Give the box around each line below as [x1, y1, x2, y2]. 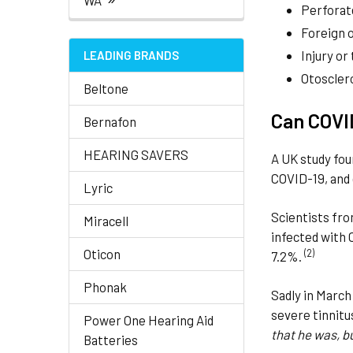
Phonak [84, 279, 127, 295]
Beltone [84, 80, 128, 96]
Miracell [84, 213, 128, 229]
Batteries [84, 332, 138, 347]
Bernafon [84, 113, 136, 129]
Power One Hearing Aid [84, 312, 214, 328]
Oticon [84, 246, 121, 262]
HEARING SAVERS [84, 147, 188, 162]
